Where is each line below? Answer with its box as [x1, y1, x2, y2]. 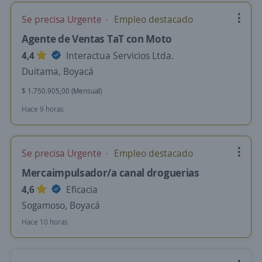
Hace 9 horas [22, 104, 64, 114]
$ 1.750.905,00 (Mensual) [22, 86, 102, 96]
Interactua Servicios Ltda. [64, 49, 174, 62]
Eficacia [64, 183, 98, 196]
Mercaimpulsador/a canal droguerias [22, 166, 199, 180]
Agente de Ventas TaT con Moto [22, 32, 172, 46]
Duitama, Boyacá [22, 65, 94, 78]
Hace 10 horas [22, 217, 68, 227]
